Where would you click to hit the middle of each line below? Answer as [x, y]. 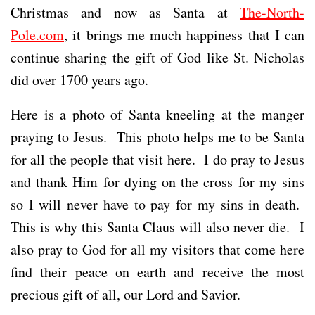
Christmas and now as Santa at [125, 12]
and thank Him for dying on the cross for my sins [157, 181]
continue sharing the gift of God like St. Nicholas [157, 57]
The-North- [272, 12]
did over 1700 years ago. [82, 79]
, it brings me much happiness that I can [184, 34]
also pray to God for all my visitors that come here [157, 249]
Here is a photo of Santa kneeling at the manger [157, 114]
